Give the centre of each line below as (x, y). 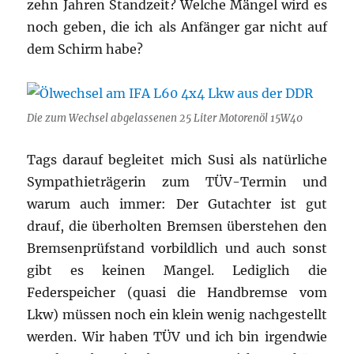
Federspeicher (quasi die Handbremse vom (177, 292)
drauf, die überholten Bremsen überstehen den (177, 226)
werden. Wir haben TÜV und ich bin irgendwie (177, 336)
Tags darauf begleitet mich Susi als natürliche (177, 159)
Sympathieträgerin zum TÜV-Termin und (177, 181)
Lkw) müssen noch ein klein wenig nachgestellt (177, 314)
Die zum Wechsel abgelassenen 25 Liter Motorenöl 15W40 (165, 118)
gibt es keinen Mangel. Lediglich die (177, 270)
